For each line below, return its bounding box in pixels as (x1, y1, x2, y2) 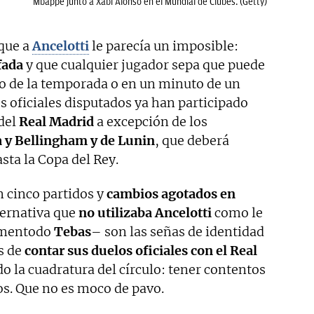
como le (212, 205, 263, 221)
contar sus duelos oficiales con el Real (25, 243, 257, 259)
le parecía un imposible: (89, 38, 238, 55)
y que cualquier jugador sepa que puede (23, 57, 265, 74)
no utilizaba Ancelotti (78, 205, 212, 221)
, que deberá (155, 132, 229, 149)
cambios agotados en (107, 186, 235, 203)
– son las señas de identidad (91, 224, 264, 240)
